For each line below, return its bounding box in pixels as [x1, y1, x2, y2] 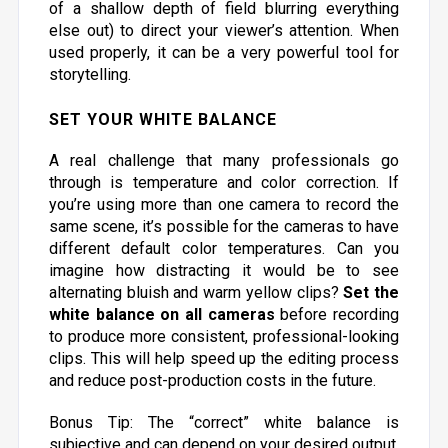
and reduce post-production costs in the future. [48, 371, 376, 390]
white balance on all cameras [48, 305, 275, 324]
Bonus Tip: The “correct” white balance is [48, 413, 400, 432]
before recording [274, 305, 400, 324]
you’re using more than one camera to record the [48, 195, 400, 214]
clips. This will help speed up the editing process [48, 349, 400, 368]
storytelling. [48, 65, 131, 84]
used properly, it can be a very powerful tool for [48, 43, 400, 62]
